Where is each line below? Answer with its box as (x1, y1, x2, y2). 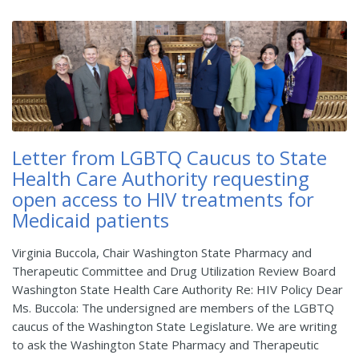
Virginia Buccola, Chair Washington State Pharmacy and (12, 244, 312, 260)
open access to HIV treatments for (12, 185, 314, 212)
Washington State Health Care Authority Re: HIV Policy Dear (12, 280, 343, 297)
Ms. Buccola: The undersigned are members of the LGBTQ (12, 299, 334, 316)
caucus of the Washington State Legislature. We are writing (12, 317, 337, 334)
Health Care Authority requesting (12, 164, 309, 192)
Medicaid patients (12, 206, 169, 233)
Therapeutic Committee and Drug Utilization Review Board (12, 262, 336, 279)
